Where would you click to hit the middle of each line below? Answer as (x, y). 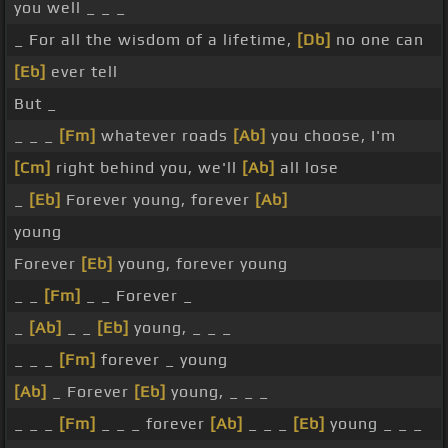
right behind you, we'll (146, 168)
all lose (307, 168)
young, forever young (200, 264)
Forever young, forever (158, 200)
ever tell (82, 72)
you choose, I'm (331, 136)
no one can (377, 40)
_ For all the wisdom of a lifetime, (155, 40)
